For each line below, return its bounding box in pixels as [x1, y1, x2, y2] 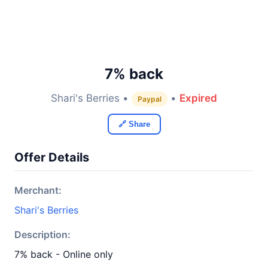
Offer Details [14, 150, 89, 165]
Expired [179, 92, 217, 104]
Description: [14, 229, 71, 240]
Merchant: [14, 184, 62, 196]
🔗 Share [118, 120, 150, 129]
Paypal [138, 95, 162, 103]
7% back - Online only [14, 248, 113, 260]
